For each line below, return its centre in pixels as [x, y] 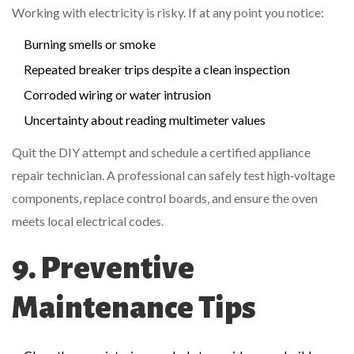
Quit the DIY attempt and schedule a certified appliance [161, 153]
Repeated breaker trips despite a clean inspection [157, 70]
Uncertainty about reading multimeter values [145, 120]
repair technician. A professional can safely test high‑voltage [173, 175]
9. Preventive [103, 268]
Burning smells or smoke [90, 44]
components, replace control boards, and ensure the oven [165, 198]
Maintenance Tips [134, 308]
